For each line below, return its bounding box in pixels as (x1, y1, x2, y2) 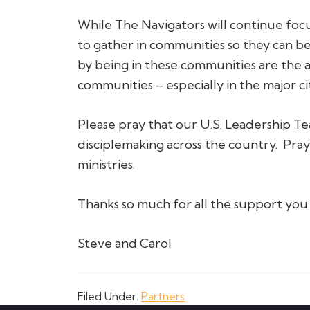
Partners (141, 289, 185, 303)
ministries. (77, 156, 135, 172)
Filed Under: (77, 289, 141, 303)
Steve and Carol (77, 235, 172, 251)
